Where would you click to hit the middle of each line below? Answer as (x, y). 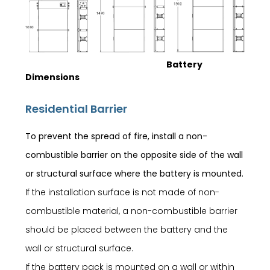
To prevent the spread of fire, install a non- (117, 136)
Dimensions (53, 77)
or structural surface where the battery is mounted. (135, 173)
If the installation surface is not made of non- (123, 192)
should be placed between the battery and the (127, 229)
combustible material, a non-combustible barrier (132, 211)
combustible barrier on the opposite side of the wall (134, 155)
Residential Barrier (77, 108)
